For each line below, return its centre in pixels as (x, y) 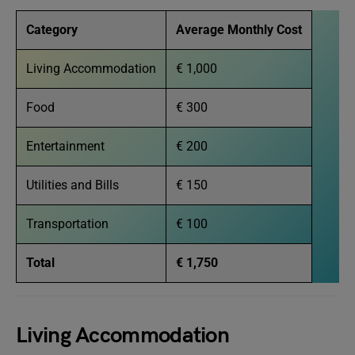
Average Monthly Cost (239, 30)
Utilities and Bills (73, 185)
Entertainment (65, 146)
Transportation (67, 224)
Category (52, 30)
